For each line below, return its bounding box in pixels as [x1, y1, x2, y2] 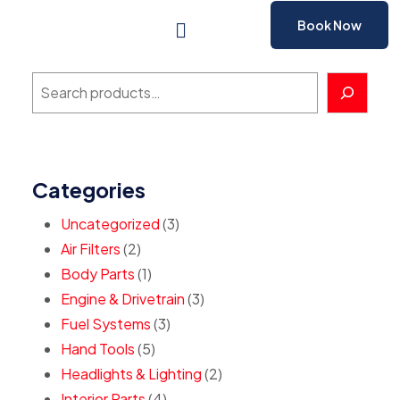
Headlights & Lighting [61, 364, 202, 383]
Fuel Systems [61, 314, 151, 333]
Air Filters [61, 239, 121, 258]
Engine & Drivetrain [61, 289, 185, 308]
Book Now [296, 17, 362, 33]
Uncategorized [61, 214, 160, 233]
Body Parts [61, 264, 135, 283]
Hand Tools [61, 339, 135, 358]
